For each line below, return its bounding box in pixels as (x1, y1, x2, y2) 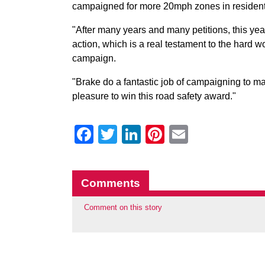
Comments (81, 177, 140, 189)
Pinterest (164, 124, 240, 145)
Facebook (93, 124, 177, 145)
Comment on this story (84, 203, 162, 212)
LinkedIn (141, 124, 213, 145)
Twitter (117, 124, 173, 145)
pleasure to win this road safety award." (72, 91, 236, 101)
